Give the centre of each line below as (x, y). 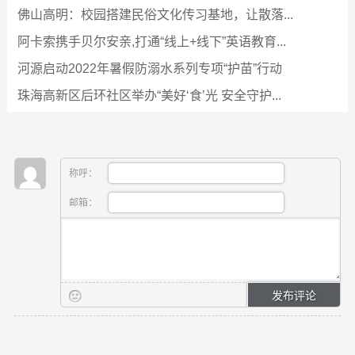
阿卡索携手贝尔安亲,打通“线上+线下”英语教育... (151, 42)
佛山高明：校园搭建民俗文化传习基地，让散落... (155, 15)
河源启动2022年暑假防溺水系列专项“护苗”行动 (149, 69)
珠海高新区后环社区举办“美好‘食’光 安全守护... (149, 95)
